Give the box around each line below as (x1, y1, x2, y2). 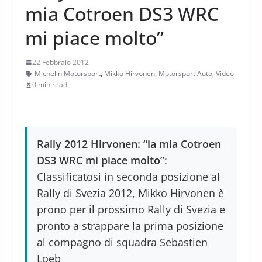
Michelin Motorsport (34, 68, 101, 78)
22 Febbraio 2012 (32, 57, 89, 67)
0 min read (32, 80, 67, 89)
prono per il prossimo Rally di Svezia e (36, 202, 225, 216)
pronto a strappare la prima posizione (36, 219, 223, 233)
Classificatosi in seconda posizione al (36, 170, 220, 184)
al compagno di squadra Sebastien (36, 235, 208, 249)
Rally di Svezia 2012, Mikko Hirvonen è (36, 186, 224, 200)
